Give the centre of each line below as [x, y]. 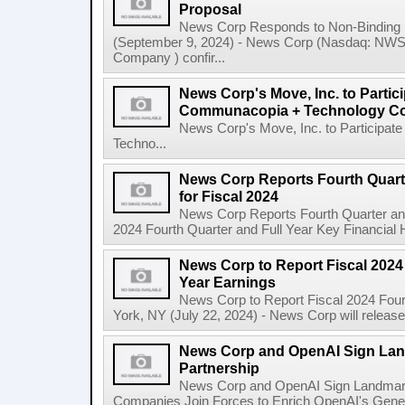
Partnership [219, 368]
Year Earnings [227, 282]
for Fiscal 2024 [229, 196]
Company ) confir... [169, 58]
